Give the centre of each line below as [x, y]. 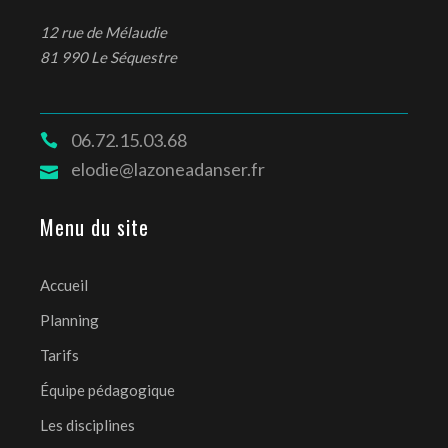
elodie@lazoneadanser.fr [168, 169]
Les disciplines [87, 425]
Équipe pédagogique [107, 390]
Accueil [64, 285]
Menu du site [94, 227]
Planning [69, 320]
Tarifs [59, 355]
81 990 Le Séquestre [108, 56]
